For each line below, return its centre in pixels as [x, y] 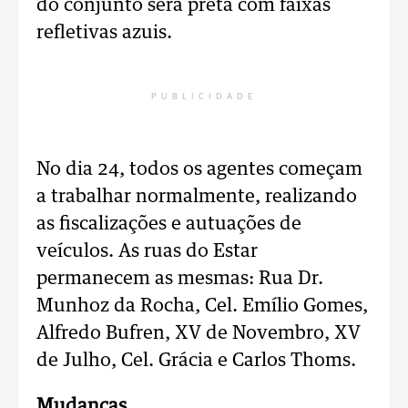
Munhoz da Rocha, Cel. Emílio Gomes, [202, 306]
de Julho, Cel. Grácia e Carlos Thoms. [196, 361]
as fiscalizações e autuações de [169, 224]
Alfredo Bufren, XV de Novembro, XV [199, 333]
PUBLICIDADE [204, 97]
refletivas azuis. [104, 33]
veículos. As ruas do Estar [147, 251]
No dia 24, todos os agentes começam [199, 169]
